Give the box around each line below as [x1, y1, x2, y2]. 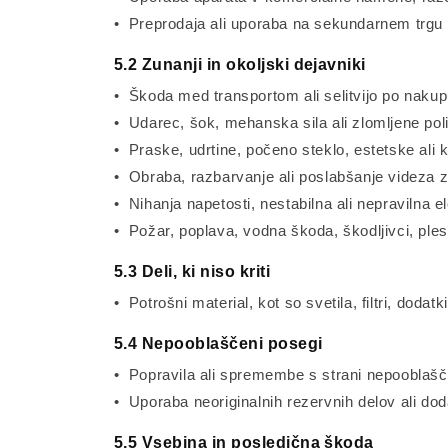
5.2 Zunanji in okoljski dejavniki [114, 56, 366, 73]
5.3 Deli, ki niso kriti [114, 263, 271, 280]
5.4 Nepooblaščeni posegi [114, 335, 323, 352]
